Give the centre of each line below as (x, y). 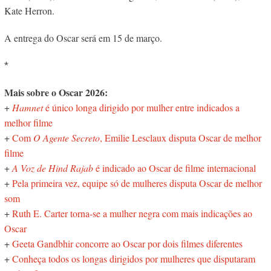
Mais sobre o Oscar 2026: (56, 93)
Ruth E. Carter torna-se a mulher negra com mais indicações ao (132, 214)
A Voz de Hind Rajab (52, 168)
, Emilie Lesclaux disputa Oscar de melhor (180, 138)
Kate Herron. (29, 11)
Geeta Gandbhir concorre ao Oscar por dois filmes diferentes (127, 244)
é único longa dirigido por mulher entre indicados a (141, 108)
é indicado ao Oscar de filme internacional (174, 168)
